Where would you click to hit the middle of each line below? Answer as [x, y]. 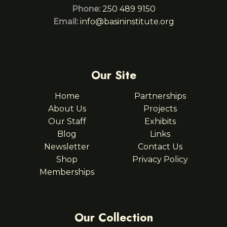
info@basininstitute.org [127, 22]
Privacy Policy [160, 159]
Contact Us [160, 147]
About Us [67, 109]
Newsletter [67, 147]
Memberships [67, 172]
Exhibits [160, 121]
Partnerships [160, 96]
